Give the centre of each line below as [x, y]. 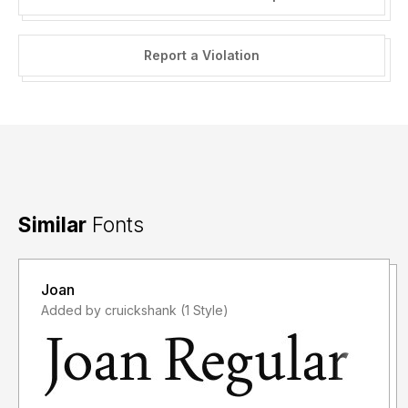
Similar [52, 225]
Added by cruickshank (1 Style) [204, 311]
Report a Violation [201, 56]
